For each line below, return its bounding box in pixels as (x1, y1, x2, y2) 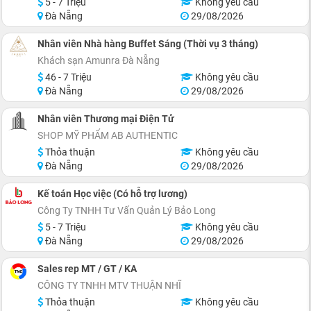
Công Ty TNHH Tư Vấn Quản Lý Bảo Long (37, 204, 216, 216)
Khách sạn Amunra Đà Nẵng (37, 54, 160, 66)
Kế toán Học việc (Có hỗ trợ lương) (37, 187, 187, 199)
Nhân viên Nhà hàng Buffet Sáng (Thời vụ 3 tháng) (37, 37, 258, 49)
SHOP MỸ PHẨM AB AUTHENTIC (37, 129, 178, 141)
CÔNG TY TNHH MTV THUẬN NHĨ (37, 279, 181, 291)
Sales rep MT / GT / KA (37, 262, 137, 274)
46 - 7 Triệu (43, 71, 92, 83)
